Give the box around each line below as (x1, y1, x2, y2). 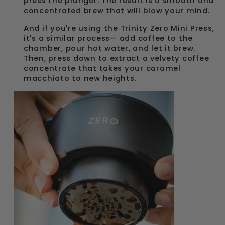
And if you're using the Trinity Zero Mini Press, (24, 23, 214, 33)
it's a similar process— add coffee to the (24, 33, 193, 43)
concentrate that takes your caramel (24, 63, 181, 73)
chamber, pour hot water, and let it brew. (24, 43, 196, 53)
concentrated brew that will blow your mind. (24, 6, 212, 16)
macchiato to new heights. (24, 73, 137, 83)
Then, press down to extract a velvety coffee (24, 53, 209, 63)
